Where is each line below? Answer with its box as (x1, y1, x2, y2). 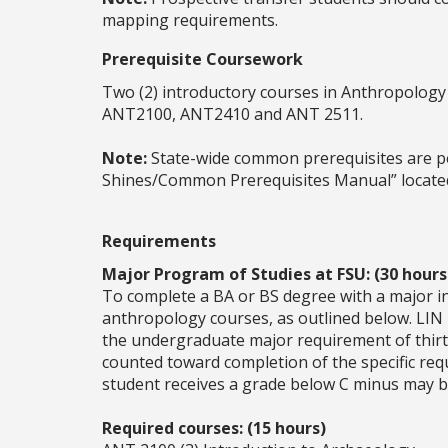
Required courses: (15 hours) (102, 417, 326, 440)
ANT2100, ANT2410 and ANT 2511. (102, 103, 363, 126)
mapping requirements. (102, 9, 278, 32)
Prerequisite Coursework (102, 48, 303, 71)
